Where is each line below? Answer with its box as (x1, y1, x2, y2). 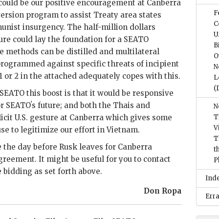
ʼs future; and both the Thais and (31, 101, 150, 110)
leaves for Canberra (77, 142, 152, 152)
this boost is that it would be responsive (24, 88, 174, 98)
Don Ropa (144, 186, 182, 196)
